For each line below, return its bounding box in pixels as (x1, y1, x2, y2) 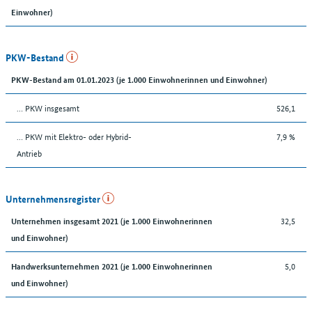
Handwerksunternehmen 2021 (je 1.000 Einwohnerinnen (11, 259, 212, 272)
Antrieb (17, 146, 42, 159)
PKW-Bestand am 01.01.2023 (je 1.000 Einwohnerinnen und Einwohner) (11, 72, 267, 85)
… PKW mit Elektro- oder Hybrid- (17, 129, 132, 143)
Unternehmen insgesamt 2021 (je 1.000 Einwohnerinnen (11, 214, 212, 226)
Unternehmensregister (6, 191, 102, 205)
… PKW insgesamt (17, 100, 79, 114)
